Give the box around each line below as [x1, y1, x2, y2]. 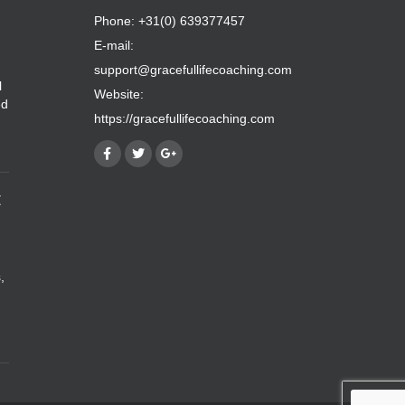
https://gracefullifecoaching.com [93, 110, 275, 126]
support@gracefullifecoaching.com [93, 61, 292, 77]
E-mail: [93, 37, 134, 52]
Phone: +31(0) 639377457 [93, 13, 245, 28]
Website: [93, 86, 144, 101]
